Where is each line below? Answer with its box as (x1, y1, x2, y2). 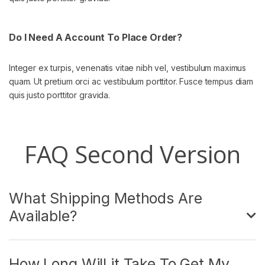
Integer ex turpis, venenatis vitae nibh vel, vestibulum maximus (9, 63, 247, 73)
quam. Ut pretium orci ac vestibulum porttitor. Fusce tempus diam (9, 76, 254, 87)
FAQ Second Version (24, 138, 241, 171)
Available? (9, 207, 77, 225)
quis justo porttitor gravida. (9, 90, 110, 101)
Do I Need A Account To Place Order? (9, 31, 183, 44)
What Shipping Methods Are (9, 189, 202, 208)
